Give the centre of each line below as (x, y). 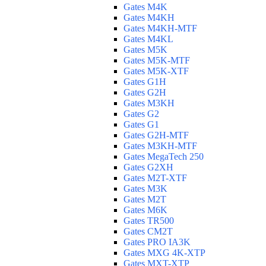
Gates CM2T (148, 232)
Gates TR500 (149, 221)
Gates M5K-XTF (156, 71)
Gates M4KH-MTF (160, 28)
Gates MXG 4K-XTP (164, 253)
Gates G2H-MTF (156, 135)
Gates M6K (145, 210)
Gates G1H (145, 82)
